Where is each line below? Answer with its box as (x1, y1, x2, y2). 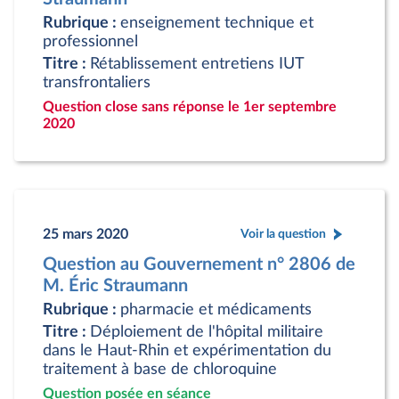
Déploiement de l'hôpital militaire (90, 324, 323, 339)
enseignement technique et (120, 15, 313, 30)
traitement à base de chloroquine (43, 362, 277, 377)
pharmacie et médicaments (120, 302, 312, 317)
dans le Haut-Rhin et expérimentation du (43, 343, 331, 358)
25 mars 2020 (43, 226, 128, 241)
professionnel (43, 34, 138, 49)
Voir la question (240, 227, 326, 240)
